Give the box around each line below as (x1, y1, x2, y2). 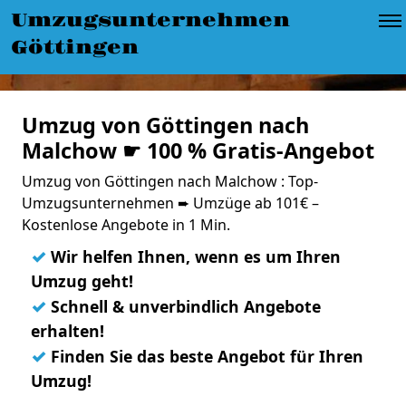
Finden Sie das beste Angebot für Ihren (46, 345, 363, 367)
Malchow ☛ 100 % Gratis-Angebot (22, 136, 374, 165)
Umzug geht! (31, 270, 133, 292)
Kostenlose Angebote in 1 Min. (22, 215, 230, 235)
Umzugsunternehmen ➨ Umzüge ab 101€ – (22, 193, 319, 213)
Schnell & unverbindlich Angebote (46, 295, 321, 317)
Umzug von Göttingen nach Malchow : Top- (22, 171, 318, 191)
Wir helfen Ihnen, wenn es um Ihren (46, 246, 341, 267)
